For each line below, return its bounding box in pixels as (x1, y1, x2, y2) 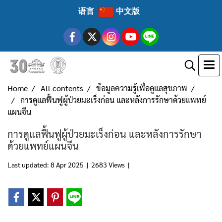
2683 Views (91, 160, 125, 169)
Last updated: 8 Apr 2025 (7, 160, 84, 169)
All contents (41, 83, 83, 93)
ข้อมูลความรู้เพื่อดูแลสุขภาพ (96, 83, 187, 93)
